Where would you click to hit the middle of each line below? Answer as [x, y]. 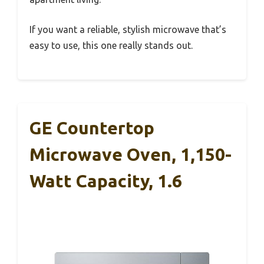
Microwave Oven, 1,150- [131, 155]
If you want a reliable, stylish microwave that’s [128, 30]
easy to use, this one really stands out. [111, 46]
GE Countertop [92, 128]
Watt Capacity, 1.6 [106, 181]
